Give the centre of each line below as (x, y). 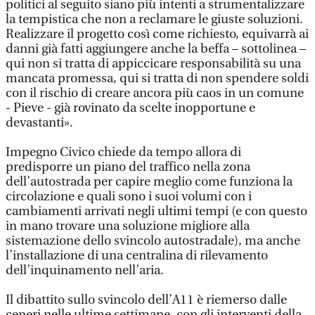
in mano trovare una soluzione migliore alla (128, 226)
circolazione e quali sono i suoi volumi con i (129, 197)
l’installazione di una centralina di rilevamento (137, 256)
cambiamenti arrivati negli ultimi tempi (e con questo (156, 211)
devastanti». (39, 123)
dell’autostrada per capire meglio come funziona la (149, 182)
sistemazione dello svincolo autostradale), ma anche (153, 241)
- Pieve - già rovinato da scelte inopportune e (130, 108)
